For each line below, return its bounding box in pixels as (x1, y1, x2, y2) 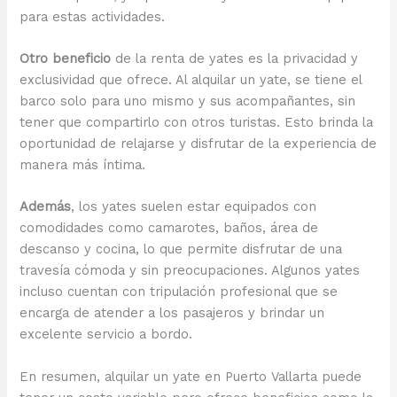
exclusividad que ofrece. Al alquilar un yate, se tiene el (19, 72, 362, 89)
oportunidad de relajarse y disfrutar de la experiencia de (19, 136, 378, 152)
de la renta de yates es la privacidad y (111, 51, 359, 67)
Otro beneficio (19, 51, 112, 67)
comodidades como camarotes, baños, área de (19, 220, 319, 237)
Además (19, 198, 72, 215)
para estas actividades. (19, 8, 166, 25)
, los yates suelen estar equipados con (71, 198, 317, 215)
